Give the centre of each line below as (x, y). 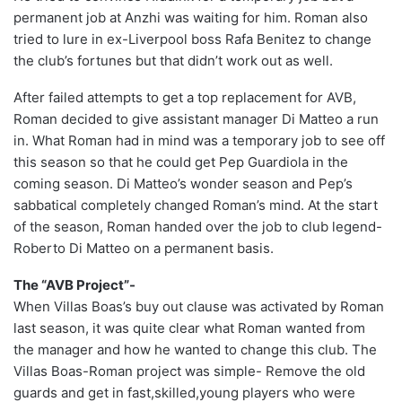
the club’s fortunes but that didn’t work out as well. (173, 61)
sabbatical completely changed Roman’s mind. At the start (196, 205)
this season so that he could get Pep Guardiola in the (181, 162)
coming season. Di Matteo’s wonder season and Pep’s (183, 184)
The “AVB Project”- (74, 285)
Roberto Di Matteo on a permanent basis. (144, 249)
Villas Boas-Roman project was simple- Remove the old (189, 371)
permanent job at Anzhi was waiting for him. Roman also (191, 18)
